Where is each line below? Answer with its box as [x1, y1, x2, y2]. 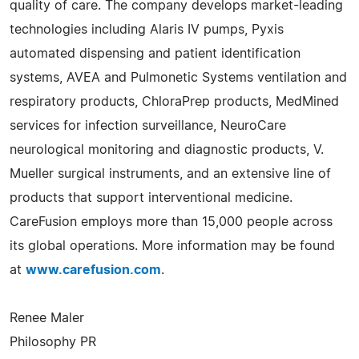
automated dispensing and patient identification [10, 46, 301, 60]
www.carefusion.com [26, 263, 161, 276]
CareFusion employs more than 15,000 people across [10, 215, 333, 228]
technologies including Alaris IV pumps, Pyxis [10, 22, 284, 36]
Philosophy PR [10, 335, 96, 349]
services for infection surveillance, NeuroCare [10, 119, 286, 132]
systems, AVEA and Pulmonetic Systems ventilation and [10, 71, 347, 84]
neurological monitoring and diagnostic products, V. [10, 143, 324, 156]
